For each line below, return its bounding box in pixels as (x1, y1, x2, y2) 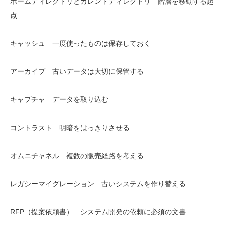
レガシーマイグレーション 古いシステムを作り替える (10, 180, 186, 188)
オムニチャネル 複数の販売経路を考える (10, 152, 144, 160)
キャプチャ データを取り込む (10, 95, 108, 103)
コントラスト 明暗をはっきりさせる (10, 124, 130, 132)
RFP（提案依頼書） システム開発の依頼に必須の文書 (10, 208, 186, 216)
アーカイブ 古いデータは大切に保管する (10, 67, 144, 75)
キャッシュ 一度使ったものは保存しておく (10, 39, 151, 47)
